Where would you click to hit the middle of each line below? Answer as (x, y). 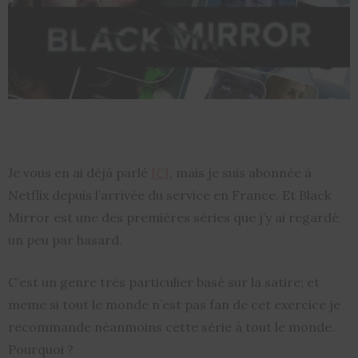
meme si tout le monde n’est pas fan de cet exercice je (174, 304)
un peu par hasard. (65, 239)
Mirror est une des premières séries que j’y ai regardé (173, 217)
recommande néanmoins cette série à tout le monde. (171, 326)
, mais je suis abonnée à (241, 172)
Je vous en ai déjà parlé (80, 172)
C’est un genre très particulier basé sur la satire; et (164, 282)
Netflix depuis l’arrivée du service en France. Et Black (169, 195)
